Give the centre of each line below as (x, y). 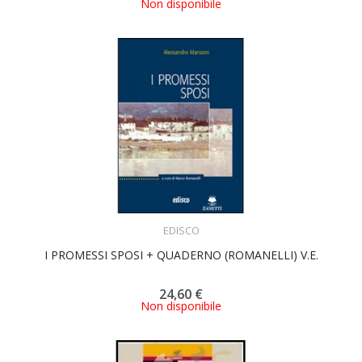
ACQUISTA (196, 220)
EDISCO (181, 230)
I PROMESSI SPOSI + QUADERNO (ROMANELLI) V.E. (181, 255)
